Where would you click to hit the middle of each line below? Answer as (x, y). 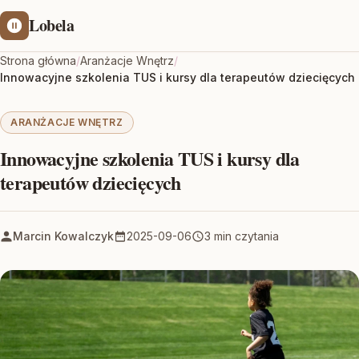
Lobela (52, 25)
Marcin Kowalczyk (63, 236)
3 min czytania (242, 236)
